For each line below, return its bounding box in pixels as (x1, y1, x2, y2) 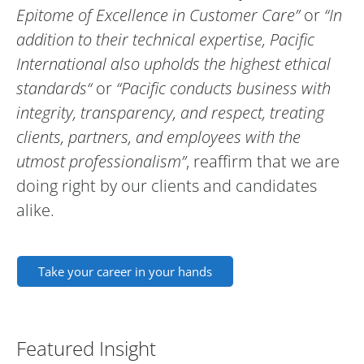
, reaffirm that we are (186, 150, 340, 173)
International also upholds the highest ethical (16, 53, 331, 76)
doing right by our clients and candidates (16, 175, 317, 197)
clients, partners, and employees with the (16, 126, 301, 149)
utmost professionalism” (16, 150, 186, 173)
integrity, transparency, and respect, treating (16, 102, 324, 124)
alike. (16, 199, 54, 222)
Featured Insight (16, 335, 156, 362)
